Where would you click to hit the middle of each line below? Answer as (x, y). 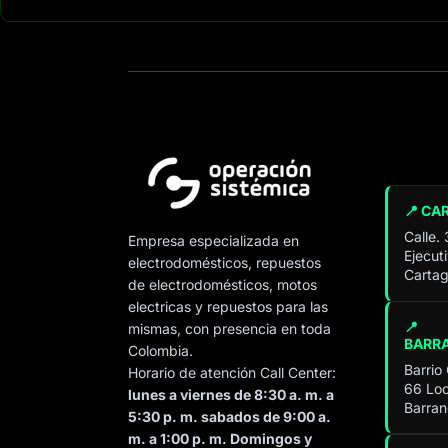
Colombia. (161, 351)
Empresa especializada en (214, 241)
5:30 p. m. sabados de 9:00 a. (230, 417)
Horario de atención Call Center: (232, 373)
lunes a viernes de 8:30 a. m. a (231, 395)
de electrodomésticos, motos (223, 285)
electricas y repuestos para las (228, 307)
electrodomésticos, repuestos (225, 263)
